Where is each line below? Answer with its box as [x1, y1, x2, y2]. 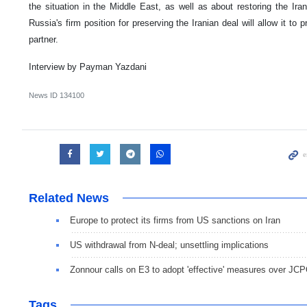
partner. [29, 34, 58, 45]
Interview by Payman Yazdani [29, 62, 147, 73]
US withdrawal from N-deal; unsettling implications [70, 240, 269, 251]
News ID [29, 91, 60, 100]
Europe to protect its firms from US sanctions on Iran [70, 215, 280, 226]
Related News [29, 191, 109, 206]
